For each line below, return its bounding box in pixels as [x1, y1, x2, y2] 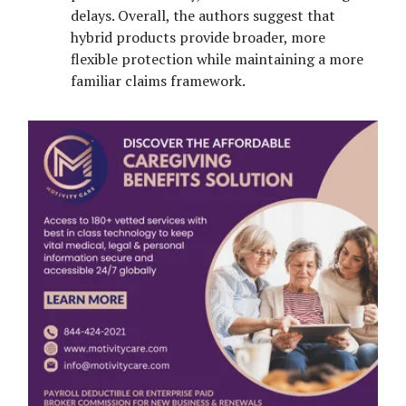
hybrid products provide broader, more [71, 26, 325, 47]
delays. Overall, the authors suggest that [71, 5, 335, 25]
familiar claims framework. [71, 70, 246, 91]
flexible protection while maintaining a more [71, 48, 363, 69]
